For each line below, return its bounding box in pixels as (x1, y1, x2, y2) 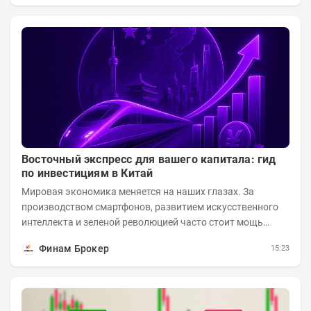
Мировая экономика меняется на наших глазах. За (22, 185, 254, 197)
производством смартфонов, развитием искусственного (22, 201, 278, 212)
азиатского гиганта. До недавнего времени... (22, 231, 227, 243)
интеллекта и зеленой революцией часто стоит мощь (22, 216, 263, 228)
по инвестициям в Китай (22, 166, 153, 180)
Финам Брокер (39, 242, 110, 254)
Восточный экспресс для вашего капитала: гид (22, 152, 276, 166)
